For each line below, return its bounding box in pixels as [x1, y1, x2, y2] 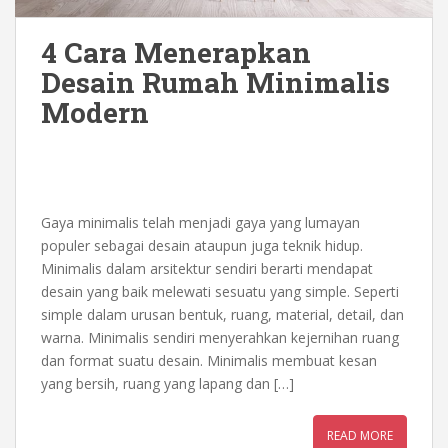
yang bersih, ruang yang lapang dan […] [41, 373, 294, 393]
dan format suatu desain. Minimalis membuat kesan [41, 350, 377, 370]
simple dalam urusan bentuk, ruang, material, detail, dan [41, 304, 404, 324]
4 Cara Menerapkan [41, 33, 311, 71]
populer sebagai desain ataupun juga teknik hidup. [41, 235, 363, 255]
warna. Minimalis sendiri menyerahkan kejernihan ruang [41, 327, 399, 347]
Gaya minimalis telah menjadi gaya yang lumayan [41, 212, 360, 232]
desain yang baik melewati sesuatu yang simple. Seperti [41, 281, 399, 301]
